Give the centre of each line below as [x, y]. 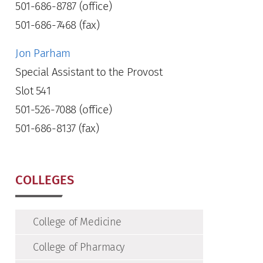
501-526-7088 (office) [64, 109]
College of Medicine [77, 222]
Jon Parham [43, 53]
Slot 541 [33, 91]
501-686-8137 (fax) [57, 128]
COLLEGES [45, 180]
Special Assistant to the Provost [89, 72]
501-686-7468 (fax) [58, 25]
